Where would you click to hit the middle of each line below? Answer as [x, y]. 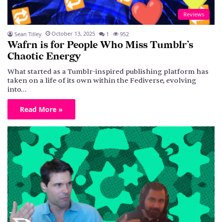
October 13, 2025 [73, 33]
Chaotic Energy [44, 56]
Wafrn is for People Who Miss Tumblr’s [100, 45]
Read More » [41, 109]
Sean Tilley [28, 34]
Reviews [194, 14]
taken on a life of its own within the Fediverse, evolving [102, 80]
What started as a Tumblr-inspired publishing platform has [108, 71]
